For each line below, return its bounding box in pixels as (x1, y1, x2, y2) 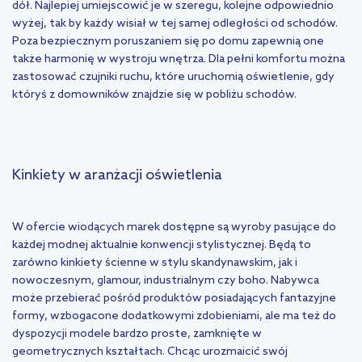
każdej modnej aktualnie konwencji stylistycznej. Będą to (12, 238, 311, 253)
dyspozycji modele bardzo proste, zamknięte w (12, 327, 262, 342)
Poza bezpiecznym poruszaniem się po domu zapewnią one (12, 35, 324, 49)
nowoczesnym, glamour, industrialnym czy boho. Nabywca (12, 274, 319, 288)
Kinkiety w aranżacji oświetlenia (12, 166, 222, 185)
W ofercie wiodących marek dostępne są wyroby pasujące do (12, 221, 336, 235)
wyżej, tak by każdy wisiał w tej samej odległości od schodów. (12, 17, 338, 32)
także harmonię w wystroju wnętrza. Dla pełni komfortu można (12, 53, 345, 67)
